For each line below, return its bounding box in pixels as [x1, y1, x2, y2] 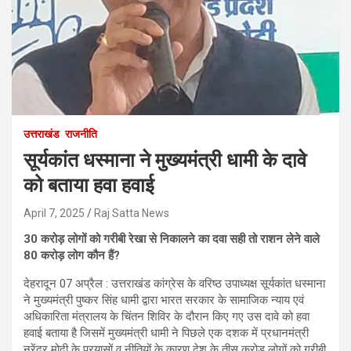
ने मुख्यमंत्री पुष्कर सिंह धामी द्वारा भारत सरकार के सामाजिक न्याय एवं [24, 292, 304, 307]
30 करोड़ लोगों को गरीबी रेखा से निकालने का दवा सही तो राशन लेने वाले [24, 231, 320, 246]
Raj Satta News [94, 206, 169, 219]
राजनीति [65, 127, 97, 140]
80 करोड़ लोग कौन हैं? [24, 248, 123, 262]
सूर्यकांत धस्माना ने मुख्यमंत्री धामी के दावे [24, 148, 306, 172]
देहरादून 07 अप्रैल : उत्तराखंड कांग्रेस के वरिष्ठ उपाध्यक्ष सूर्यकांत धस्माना [24, 276, 325, 291]
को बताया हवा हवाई [24, 173, 154, 197]
